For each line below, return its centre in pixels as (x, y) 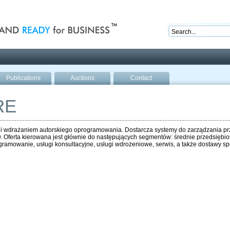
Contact (141, 78)
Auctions (82, 78)
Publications (23, 78)
